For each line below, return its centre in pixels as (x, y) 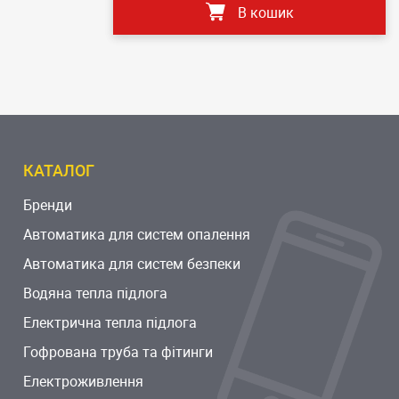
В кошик (265, 13)
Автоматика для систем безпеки (131, 264)
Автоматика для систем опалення (136, 235)
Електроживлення (83, 382)
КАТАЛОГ (58, 171)
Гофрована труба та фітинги (118, 352)
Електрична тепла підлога (110, 323)
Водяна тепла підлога (95, 293)
